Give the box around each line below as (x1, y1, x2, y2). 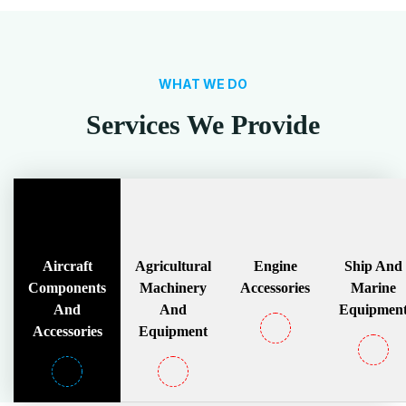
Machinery (140, 280, 207, 295)
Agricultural (135, 258, 211, 274)
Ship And (344, 258, 402, 274)
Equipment (139, 324, 208, 339)
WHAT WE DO (159, 76, 247, 92)
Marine (351, 280, 396, 295)
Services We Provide (86, 110, 320, 140)
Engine (253, 258, 297, 274)
